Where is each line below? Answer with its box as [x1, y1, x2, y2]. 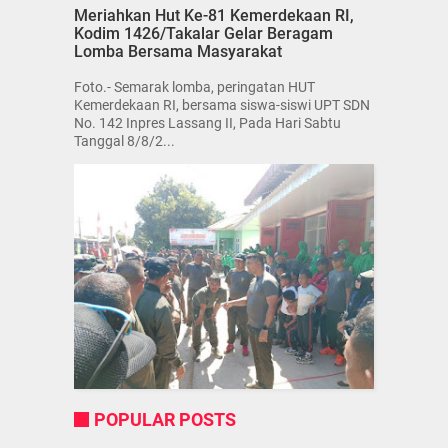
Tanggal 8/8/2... [74, 132, 175, 149]
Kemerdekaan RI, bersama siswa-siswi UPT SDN [74, 96, 370, 113]
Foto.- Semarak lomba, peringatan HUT [74, 78, 315, 95]
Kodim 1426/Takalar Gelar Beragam [74, 24, 333, 44]
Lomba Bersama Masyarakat [74, 42, 282, 62]
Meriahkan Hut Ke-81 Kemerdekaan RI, [74, 6, 354, 26]
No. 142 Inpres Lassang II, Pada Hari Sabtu [74, 114, 341, 131]
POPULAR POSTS [94, 408, 236, 430]
